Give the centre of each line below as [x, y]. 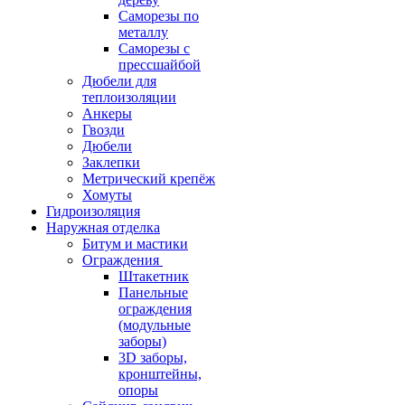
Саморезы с [154, 48]
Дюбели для [119, 81]
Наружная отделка [103, 227]
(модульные [155, 325]
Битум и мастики [135, 244]
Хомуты [107, 195]
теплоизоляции [129, 97]
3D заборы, [153, 358]
